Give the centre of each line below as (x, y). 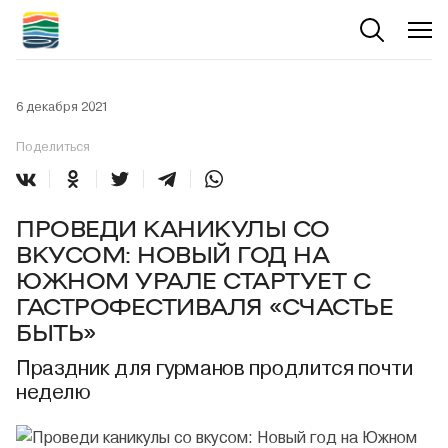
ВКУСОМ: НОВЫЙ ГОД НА (173, 253)
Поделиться (53, 146)
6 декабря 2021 (62, 106)
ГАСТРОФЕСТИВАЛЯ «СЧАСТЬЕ (205, 305)
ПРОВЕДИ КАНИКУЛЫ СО (173, 227)
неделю (53, 392)
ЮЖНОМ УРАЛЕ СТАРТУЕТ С (193, 279)
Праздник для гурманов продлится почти (215, 368)
